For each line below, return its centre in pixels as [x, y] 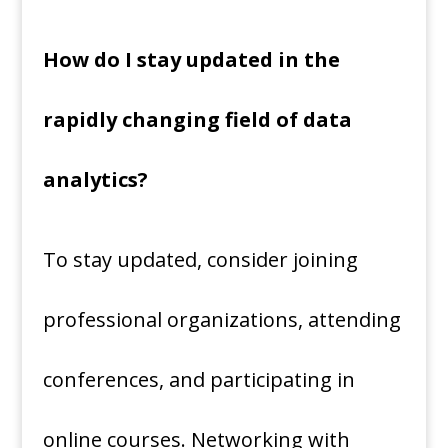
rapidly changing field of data [197, 120]
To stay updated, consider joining [200, 260]
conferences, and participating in [198, 380]
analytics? [97, 180]
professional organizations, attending [221, 320]
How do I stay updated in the [191, 60]
